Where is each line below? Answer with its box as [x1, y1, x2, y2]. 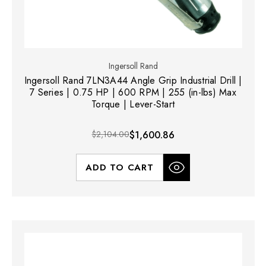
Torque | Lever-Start [91, 97, 175, 112]
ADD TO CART [85, 161, 154, 175]
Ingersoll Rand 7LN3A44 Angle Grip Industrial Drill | [24, 74, 242, 88]
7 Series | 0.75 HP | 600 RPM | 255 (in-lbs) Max [30, 85, 236, 100]
